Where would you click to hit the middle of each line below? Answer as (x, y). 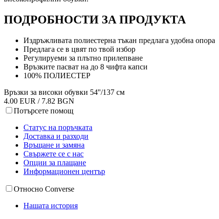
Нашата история (51, 205)
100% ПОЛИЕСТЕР (57, 75)
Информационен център (64, 171)
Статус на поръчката (58, 127)
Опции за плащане (55, 162)
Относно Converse (44, 189)
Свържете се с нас (54, 153)
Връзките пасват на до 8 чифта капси (86, 66)
